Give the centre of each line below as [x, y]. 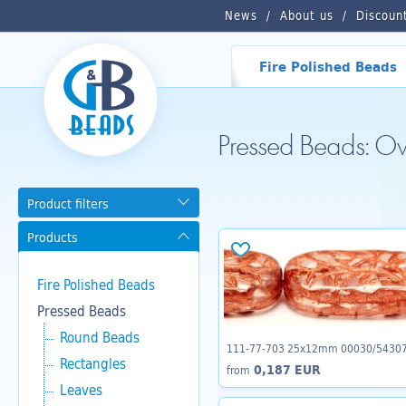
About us [307, 15]
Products [53, 237]
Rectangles [93, 363]
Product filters [68, 203]
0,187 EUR [285, 369]
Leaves [81, 390]
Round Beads [100, 337]
